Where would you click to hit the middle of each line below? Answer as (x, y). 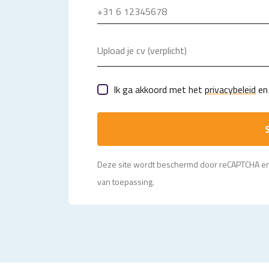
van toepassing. (126, 182)
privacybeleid (230, 89)
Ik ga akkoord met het (159, 89)
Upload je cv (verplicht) (142, 50)
